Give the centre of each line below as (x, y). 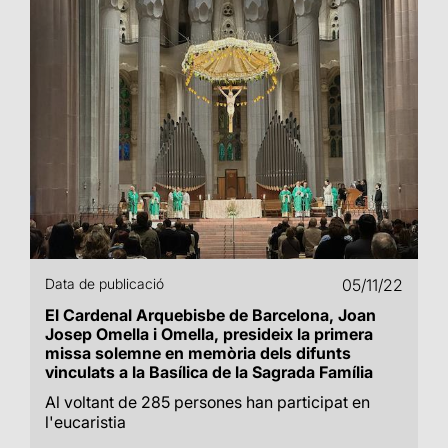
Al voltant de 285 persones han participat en (207, 402)
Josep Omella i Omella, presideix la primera (209, 334)
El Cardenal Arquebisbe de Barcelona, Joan (210, 315)
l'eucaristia (85, 422)
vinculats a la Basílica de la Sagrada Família (209, 372)
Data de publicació (104, 283)
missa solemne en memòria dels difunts (198, 353)
